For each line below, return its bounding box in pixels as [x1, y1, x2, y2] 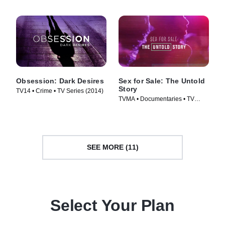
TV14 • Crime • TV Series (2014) [16, 87, 103, 94]
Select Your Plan [50, 196, 175, 214]
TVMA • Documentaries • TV [119, 95, 194, 102]
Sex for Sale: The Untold [119, 76, 205, 85]
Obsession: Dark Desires [16, 76, 104, 85]
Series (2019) [119, 103, 156, 111]
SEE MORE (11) [86, 143, 139, 151]
